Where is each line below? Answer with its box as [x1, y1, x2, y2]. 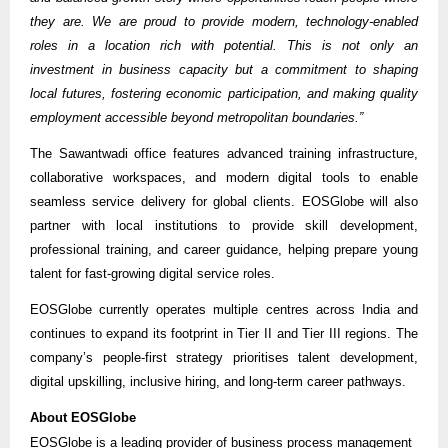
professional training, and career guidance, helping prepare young [30, 241, 418, 257]
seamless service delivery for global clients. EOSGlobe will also [30, 193, 418, 209]
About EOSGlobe [30, 409, 136, 425]
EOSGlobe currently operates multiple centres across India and [30, 301, 418, 317]
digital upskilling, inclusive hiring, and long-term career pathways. [30, 373, 406, 389]
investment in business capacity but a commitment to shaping [30, 61, 418, 77]
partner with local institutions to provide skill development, [30, 217, 418, 233]
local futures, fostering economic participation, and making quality [30, 85, 418, 101]
